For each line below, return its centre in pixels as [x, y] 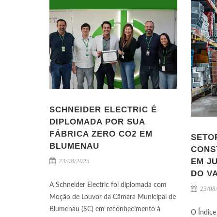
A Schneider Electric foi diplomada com [108, 185]
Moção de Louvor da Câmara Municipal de [113, 197]
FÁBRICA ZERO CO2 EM [101, 134]
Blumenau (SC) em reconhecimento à [105, 209]
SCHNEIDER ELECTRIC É [103, 110]
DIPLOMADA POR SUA [97, 122]
